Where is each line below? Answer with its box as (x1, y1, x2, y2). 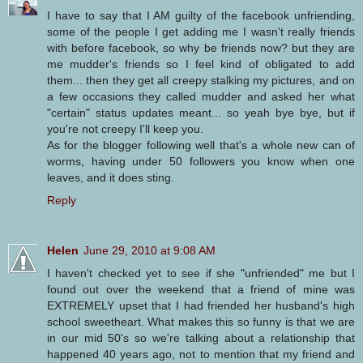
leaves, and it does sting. (47, 170, 174, 184)
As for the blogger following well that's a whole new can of (47, 138, 355, 152)
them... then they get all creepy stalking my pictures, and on (47, 73, 355, 87)
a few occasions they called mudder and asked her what (47, 89, 355, 103)
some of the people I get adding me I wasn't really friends (47, 24, 355, 38)
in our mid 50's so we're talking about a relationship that (47, 331, 355, 344)
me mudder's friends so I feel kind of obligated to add (47, 57, 355, 70)
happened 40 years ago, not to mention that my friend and (47, 347, 355, 361)
